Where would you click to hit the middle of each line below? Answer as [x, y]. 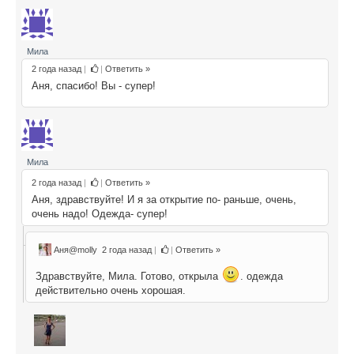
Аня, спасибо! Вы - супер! [94, 85]
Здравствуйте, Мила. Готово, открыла [128, 276]
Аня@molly [77, 249]
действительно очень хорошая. [111, 290]
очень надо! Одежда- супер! [100, 213]
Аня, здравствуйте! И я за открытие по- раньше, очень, [164, 199]
